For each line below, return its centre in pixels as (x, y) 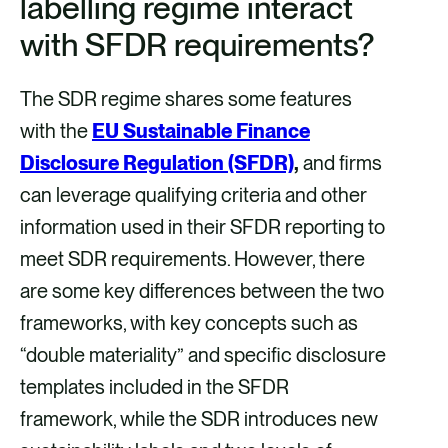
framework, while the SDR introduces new (199, 419)
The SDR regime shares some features (186, 99)
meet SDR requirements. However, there (192, 259)
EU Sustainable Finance (201, 131)
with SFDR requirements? (197, 45)
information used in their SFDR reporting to (202, 227)
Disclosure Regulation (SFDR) (157, 163)
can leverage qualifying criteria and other (193, 195)
